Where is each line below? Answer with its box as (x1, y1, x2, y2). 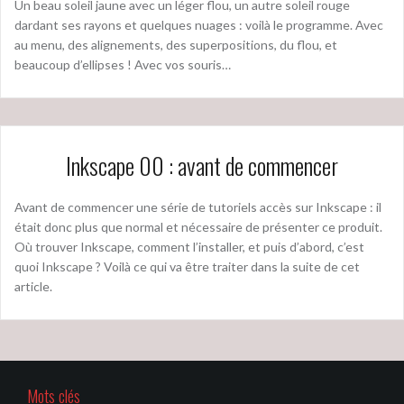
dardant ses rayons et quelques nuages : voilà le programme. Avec (14, 16, 383, 32)
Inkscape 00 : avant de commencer (66, 147, 338, 183)
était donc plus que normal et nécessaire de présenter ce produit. (14, 218, 382, 234)
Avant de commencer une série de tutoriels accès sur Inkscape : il (14, 198, 381, 215)
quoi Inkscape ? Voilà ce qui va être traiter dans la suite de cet (14, 258, 360, 274)
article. (14, 278, 52, 294)
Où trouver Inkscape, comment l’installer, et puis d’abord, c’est (14, 238, 364, 254)
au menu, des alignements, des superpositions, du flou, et (14, 36, 337, 52)
